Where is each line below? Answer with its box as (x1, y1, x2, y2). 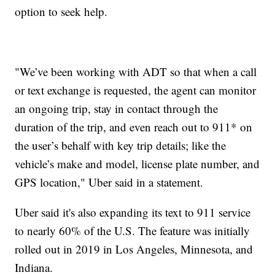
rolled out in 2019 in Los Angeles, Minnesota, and (15, 241, 254, 257)
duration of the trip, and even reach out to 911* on (15, 119, 253, 135)
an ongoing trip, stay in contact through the (15, 101, 219, 117)
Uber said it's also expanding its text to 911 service (15, 204, 251, 220)
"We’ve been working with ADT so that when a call (15, 64, 257, 80)
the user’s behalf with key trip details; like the (15, 137, 227, 153)
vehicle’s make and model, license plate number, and (15, 156, 260, 172)
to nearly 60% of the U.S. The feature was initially (15, 223, 250, 239)
